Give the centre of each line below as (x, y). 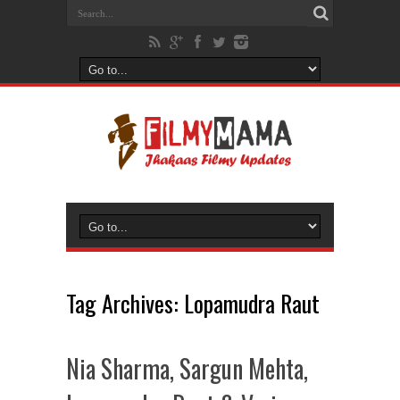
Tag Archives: (125, 303)
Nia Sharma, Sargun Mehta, (187, 368)
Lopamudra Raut (252, 303)
